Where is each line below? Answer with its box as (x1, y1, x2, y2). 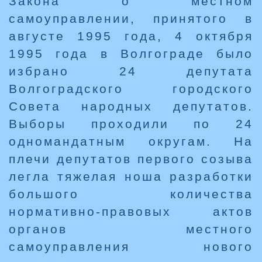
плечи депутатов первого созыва (9, 152, 253, 166)
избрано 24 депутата (9, 64, 253, 78)
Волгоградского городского (9, 82, 253, 96)
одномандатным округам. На (9, 135, 253, 149)
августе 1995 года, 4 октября (9, 29, 253, 43)
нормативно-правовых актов (9, 205, 253, 219)
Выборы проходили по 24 (9, 117, 253, 131)
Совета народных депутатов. (9, 99, 253, 113)
